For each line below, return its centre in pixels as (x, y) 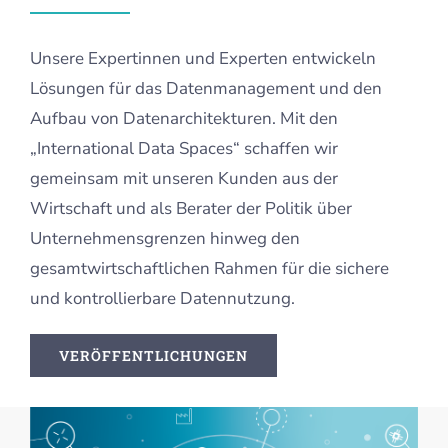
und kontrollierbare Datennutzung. (162, 299)
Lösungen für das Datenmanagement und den (205, 89)
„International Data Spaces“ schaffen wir (183, 149)
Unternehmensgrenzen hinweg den (164, 239)
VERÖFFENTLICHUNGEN (153, 356)
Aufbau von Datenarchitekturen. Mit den (183, 119)
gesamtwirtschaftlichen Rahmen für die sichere (209, 269)
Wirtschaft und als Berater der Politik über (190, 209)
